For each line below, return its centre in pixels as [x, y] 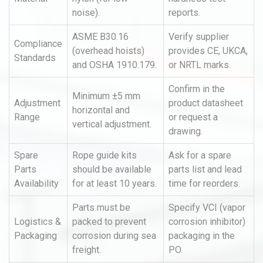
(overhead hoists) [108, 51]
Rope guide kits [104, 155]
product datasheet [206, 103]
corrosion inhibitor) [207, 222]
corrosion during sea [114, 236]
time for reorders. [204, 183]
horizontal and [101, 110]
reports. [184, 13]
